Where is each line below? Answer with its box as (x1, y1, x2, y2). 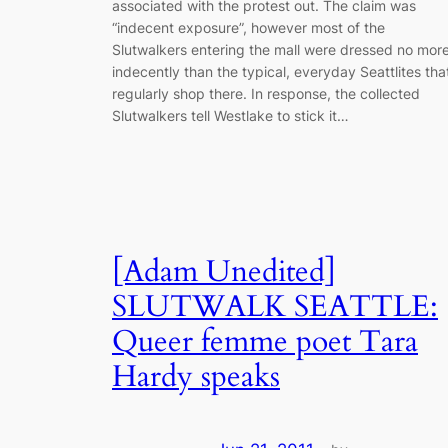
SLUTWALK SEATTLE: (112, 287, 438, 328)
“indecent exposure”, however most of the (112, 18, 385, 36)
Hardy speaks (112, 357, 280, 398)
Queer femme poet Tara (112, 322, 418, 363)
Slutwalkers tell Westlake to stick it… (112, 106, 349, 124)
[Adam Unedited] (112, 252, 336, 293)
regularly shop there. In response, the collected (112, 84, 420, 102)
